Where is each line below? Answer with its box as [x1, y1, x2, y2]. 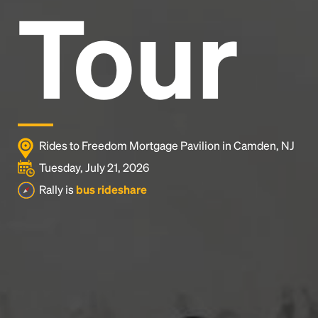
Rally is [39, 182, 76, 197]
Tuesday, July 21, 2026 [39, 160, 149, 175]
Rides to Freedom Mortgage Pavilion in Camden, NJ [39, 138, 295, 153]
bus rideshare [76, 182, 147, 197]
